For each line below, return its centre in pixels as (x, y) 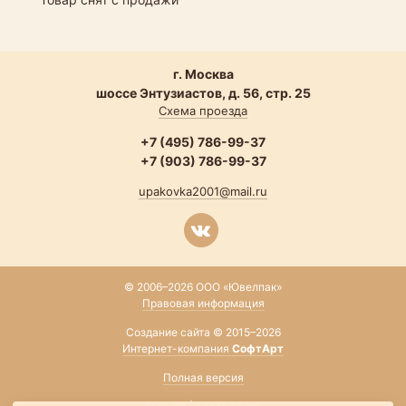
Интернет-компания (177, 349)
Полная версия (203, 378)
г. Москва (203, 74)
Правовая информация (203, 304)
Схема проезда (203, 111)
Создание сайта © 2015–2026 (203, 333)
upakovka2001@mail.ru (203, 192)
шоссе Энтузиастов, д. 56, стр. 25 (203, 93)
